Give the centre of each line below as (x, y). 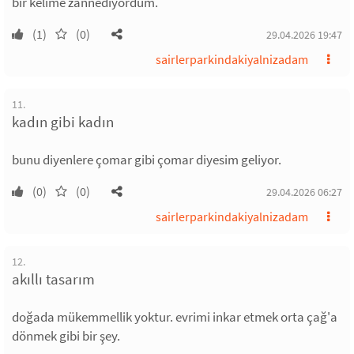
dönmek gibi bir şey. (66, 335)
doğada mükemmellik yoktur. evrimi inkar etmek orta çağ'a (175, 316)
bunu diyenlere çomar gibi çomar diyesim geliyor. (147, 159)
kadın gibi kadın (63, 121)
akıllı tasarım (53, 279)
